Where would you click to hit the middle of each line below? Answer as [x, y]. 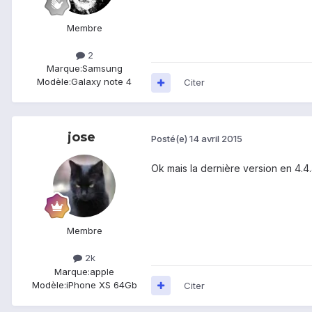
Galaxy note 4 [101, 82]
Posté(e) [170, 138]
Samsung [102, 69]
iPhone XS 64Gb [101, 284]
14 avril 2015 [216, 138]
